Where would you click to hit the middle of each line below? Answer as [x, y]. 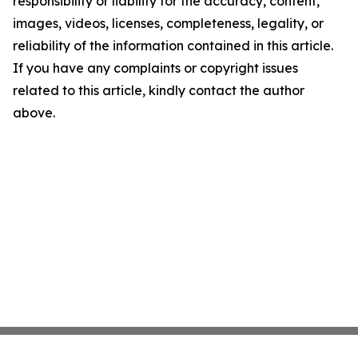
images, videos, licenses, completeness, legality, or [168, 23]
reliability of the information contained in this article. [173, 46]
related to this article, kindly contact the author [159, 90]
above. [34, 113]
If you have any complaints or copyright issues [155, 68]
